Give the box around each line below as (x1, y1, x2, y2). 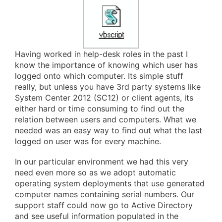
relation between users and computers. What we (15, 114, 196, 124)
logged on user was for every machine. (15, 136, 161, 146)
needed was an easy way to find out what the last (15, 125, 202, 135)
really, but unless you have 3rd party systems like (15, 82, 201, 92)
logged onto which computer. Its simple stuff (15, 71, 183, 81)
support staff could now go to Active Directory (15, 200, 193, 211)
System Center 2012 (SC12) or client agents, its (15, 93, 193, 103)
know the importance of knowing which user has (15, 60, 198, 70)
